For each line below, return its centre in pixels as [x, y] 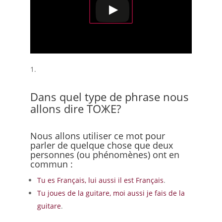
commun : [51, 164]
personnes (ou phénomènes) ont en [105, 154]
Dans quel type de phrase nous [109, 96]
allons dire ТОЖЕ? [75, 108]
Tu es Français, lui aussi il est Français [100, 180]
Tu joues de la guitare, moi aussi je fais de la [111, 193]
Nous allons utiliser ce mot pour [97, 136]
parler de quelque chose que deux [101, 145]
